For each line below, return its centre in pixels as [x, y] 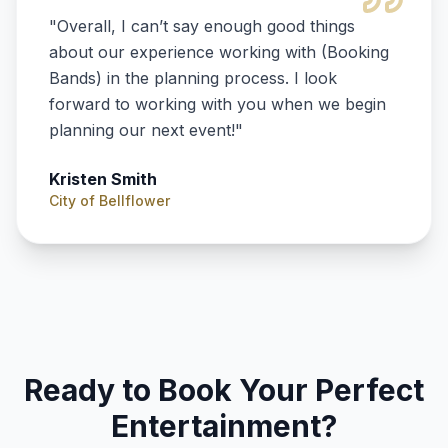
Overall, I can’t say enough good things [206, 26]
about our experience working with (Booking [219, 52]
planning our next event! [142, 130]
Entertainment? [224, 426]
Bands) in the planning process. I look [193, 78]
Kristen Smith [103, 179]
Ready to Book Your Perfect [224, 390]
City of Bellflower [109, 200]
